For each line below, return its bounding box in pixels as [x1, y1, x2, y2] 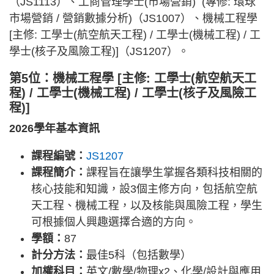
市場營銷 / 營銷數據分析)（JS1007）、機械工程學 [9, 12, 257, 25]
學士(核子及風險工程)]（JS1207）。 [9, 45, 189, 58]
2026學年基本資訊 [9, 122, 100, 135]
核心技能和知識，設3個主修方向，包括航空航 [31, 183, 257, 196]
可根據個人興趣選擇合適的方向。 [31, 216, 196, 229]
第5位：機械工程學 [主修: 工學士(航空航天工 [9, 72, 256, 86]
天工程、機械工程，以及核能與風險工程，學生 [31, 199, 262, 212]
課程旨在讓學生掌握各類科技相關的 [86, 166, 262, 179]
